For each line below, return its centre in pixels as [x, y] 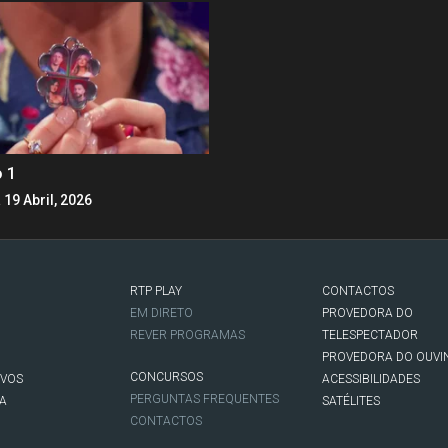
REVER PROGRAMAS [188, 334]
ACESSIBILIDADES [370, 378]
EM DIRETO [162, 312]
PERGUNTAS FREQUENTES [205, 398]
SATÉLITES [350, 400]
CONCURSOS [167, 376]
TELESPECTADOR [369, 334]
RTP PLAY [156, 290]
